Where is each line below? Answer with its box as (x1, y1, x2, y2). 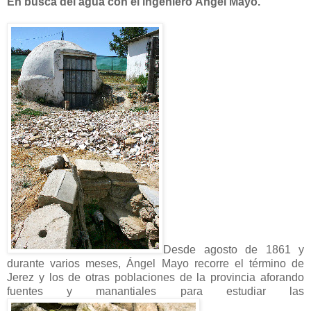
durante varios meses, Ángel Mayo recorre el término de (7, 257, 304, 269)
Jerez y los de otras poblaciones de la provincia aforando (7, 271, 304, 283)
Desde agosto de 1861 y (163, 243, 304, 255)
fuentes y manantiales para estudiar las (7, 285, 304, 297)
